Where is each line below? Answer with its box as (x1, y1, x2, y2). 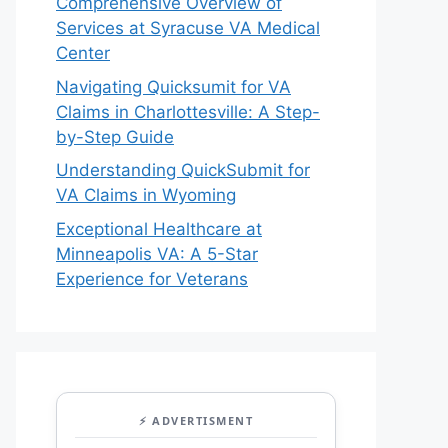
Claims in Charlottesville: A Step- (56, 101, 320, 122)
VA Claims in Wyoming (56, 185, 236, 205)
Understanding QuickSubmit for (56, 160, 310, 180)
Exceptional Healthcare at (56, 218, 262, 239)
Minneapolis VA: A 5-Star (56, 243, 258, 264)
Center (56, 43, 110, 63)
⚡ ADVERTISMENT (139, 412, 253, 428)
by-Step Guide (56, 126, 174, 147)
